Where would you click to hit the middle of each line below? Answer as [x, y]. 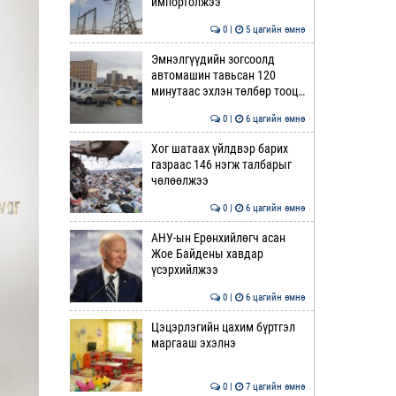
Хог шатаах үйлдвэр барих [219, 148]
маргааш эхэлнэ [193, 343]
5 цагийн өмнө [274, 30]
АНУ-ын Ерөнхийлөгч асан [218, 238]
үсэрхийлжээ [184, 270]
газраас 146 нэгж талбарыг [221, 164]
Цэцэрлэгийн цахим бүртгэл [223, 327]
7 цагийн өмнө [274, 387]
